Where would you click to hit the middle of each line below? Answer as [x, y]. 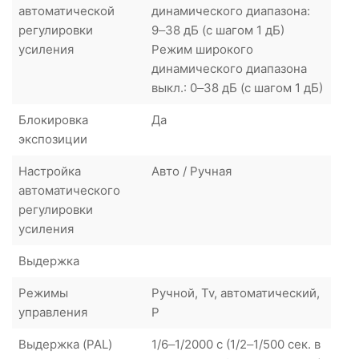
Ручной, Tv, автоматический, [236, 292]
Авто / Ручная [192, 171]
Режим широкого [202, 49]
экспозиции [53, 139]
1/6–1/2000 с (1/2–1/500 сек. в [236, 344]
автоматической [67, 10]
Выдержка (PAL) [65, 344]
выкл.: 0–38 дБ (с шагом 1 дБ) [237, 87]
